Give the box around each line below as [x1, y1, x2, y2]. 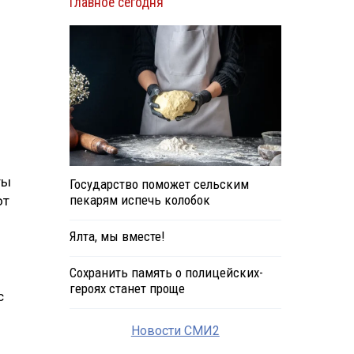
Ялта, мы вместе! [69, 228, 164, 245]
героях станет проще [69, 281, 185, 297]
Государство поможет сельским [69, 176, 249, 193]
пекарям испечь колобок [69, 192, 210, 209]
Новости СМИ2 [130, 323, 220, 339]
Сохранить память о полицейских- [69, 265, 263, 281]
